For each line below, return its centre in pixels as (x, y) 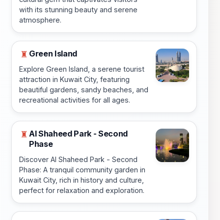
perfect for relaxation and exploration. (82, 191)
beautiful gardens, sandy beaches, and (84, 90)
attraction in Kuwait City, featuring (74, 80)
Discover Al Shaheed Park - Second (78, 160)
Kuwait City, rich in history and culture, (82, 180)
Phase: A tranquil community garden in (82, 170)
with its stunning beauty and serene (78, 10)
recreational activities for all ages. (75, 100)
